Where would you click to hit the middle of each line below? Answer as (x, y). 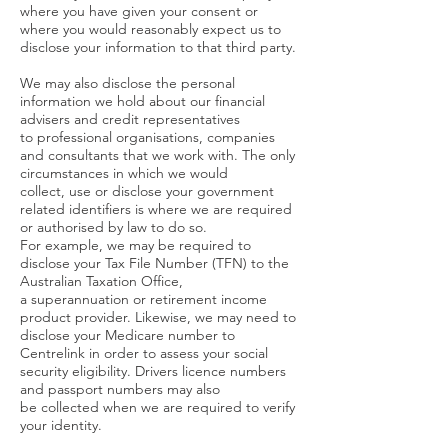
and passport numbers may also (120, 389)
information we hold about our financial (142, 101)
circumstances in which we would (124, 173)
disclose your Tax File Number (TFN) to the (154, 263)
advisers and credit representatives (130, 119)
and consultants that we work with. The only (157, 155)
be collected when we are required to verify (157, 407)
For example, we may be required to (135, 245)
